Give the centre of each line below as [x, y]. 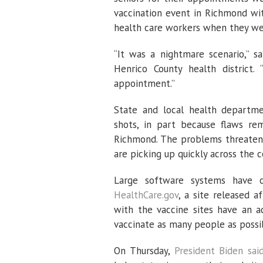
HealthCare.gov [146, 195]
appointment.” [144, 83]
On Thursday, [144, 251]
